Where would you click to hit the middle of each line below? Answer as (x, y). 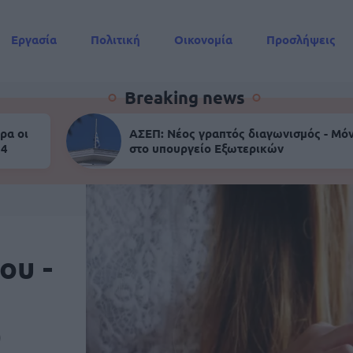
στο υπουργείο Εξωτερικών (206, 148)
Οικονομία (203, 39)
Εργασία (34, 39)
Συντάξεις (39, 69)
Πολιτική (115, 39)
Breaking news (184, 97)
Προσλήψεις (301, 39)
